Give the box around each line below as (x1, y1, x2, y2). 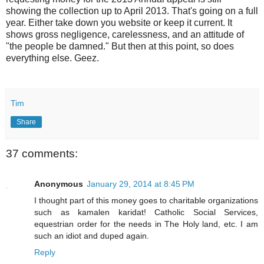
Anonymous (34, 179, 83, 189)
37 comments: (6, 147, 78, 160)
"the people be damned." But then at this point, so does (6, 41, 234, 51)
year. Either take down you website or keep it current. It (6, 17, 232, 28)
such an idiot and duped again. (34, 231, 149, 241)
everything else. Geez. (6, 52, 99, 63)
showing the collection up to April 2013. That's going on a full (6, 5, 258, 16)
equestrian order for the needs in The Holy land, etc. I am (34, 219, 258, 229)
